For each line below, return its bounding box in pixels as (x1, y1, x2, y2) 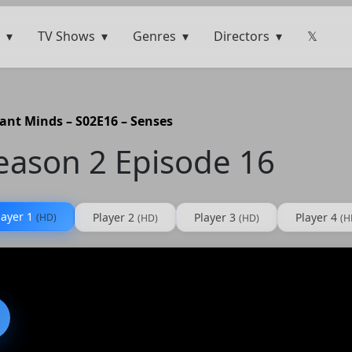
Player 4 (295, 209, 340, 225)
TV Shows (38, 27, 95, 46)
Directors (214, 27, 269, 46)
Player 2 (93, 209, 137, 225)
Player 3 (194, 209, 239, 225)
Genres (133, 27, 176, 46)
